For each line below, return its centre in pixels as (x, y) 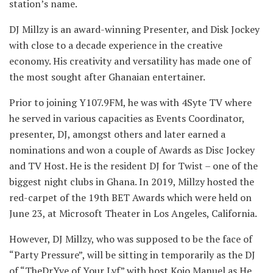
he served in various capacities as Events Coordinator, (127, 118)
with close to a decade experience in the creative (116, 45)
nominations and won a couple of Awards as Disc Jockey (132, 150)
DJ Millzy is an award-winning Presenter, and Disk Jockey (134, 29)
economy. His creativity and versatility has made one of (130, 61)
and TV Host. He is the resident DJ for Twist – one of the (133, 165)
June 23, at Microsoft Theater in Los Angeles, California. (133, 213)
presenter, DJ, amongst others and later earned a (117, 134)
